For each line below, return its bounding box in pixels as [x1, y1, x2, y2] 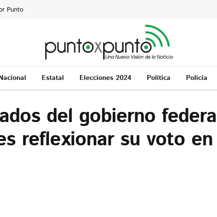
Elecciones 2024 [79, 73, 131, 83]
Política [146, 73, 170, 83]
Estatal [41, 73, 64, 83]
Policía [186, 73, 207, 83]
